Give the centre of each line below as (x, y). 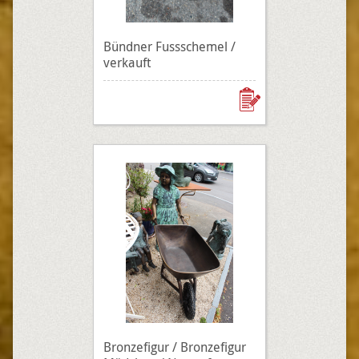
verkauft (127, 63)
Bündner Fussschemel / (169, 46)
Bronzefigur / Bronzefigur (175, 347)
